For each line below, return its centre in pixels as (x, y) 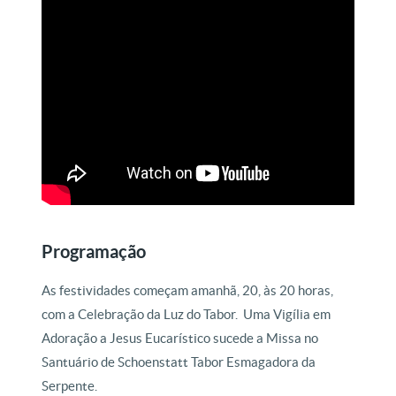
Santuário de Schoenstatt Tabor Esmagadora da (179, 362)
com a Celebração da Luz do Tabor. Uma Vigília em (187, 315)
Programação (94, 252)
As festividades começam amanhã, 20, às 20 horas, (188, 291)
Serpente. (70, 386)
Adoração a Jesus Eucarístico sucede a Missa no (180, 339)
